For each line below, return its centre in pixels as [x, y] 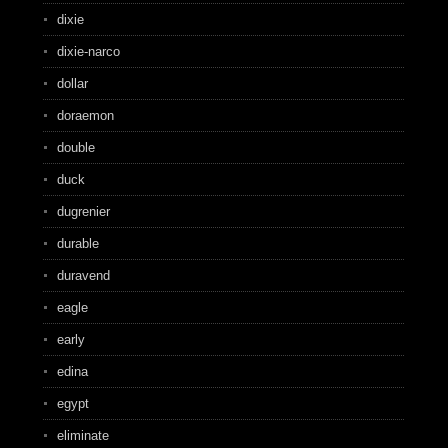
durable [77, 243]
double [75, 147]
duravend [83, 275]
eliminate [82, 435]
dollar [72, 83]
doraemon [85, 115]
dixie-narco [88, 51]
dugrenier [83, 211]
